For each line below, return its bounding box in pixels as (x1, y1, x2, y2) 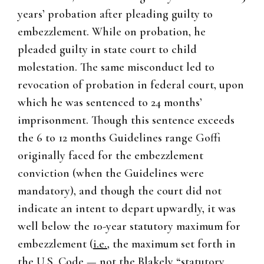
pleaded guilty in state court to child (18, 42, 197, 57)
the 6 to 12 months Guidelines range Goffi (18, 131, 220, 146)
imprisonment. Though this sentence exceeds (18, 113, 235, 128)
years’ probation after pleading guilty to (18, 7, 213, 22)
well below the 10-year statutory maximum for (18, 219, 240, 234)
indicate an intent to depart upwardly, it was (18, 202, 236, 216)
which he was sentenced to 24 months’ (18, 95, 202, 110)
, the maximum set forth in (107, 237, 236, 252)
